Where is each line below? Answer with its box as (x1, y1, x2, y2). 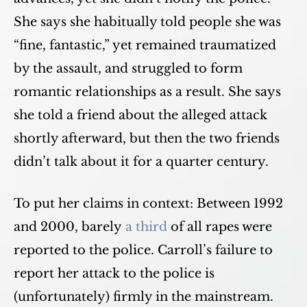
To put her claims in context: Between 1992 (14, 196, 283, 211)
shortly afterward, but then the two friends (14, 131, 280, 146)
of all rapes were (167, 219, 272, 234)
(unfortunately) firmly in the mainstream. (14, 289, 273, 304)
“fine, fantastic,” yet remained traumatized (14, 38, 276, 53)
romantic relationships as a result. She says (14, 84, 281, 99)
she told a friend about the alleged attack (14, 108, 267, 123)
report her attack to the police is (14, 266, 214, 281)
